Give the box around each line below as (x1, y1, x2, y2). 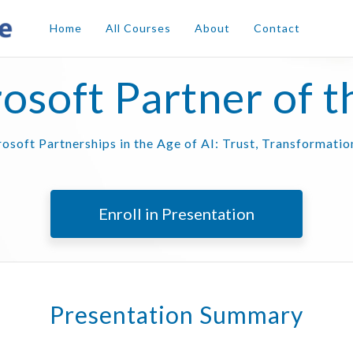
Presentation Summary (50, 300, 303, 329)
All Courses (105, 21, 171, 35)
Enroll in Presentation (98, 204, 255, 223)
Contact (253, 21, 300, 35)
